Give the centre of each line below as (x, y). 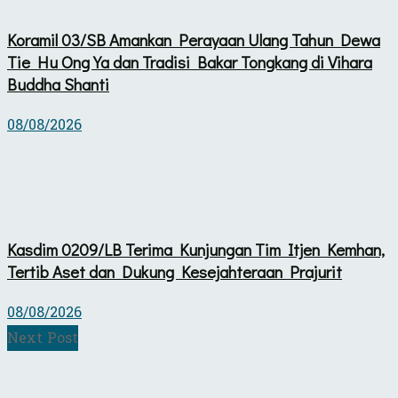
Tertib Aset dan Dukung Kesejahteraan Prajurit (175, 272)
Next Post (43, 338)
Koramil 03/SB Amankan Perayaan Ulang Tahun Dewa (194, 40)
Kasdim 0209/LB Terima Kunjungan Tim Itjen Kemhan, (196, 250)
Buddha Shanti (58, 84)
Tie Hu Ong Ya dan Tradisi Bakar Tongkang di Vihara (190, 62)
